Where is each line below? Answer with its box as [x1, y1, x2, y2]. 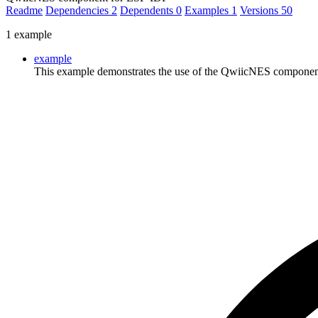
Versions [240, 4, 281, 16]
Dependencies [45, 4, 111, 16]
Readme [6, 4, 43, 16]
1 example [6, 28, 52, 40]
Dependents [120, 4, 176, 16]
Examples [185, 4, 231, 16]
